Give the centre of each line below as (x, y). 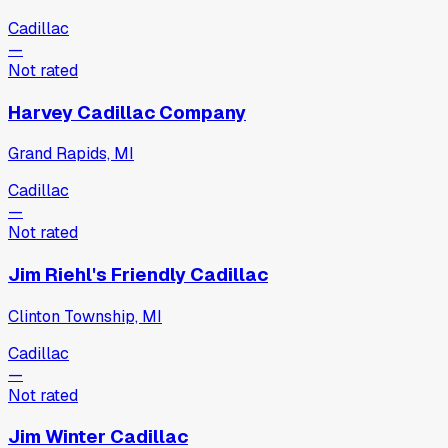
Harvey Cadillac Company (127, 112)
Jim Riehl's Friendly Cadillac (138, 275)
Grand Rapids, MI (71, 154)
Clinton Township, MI (85, 316)
